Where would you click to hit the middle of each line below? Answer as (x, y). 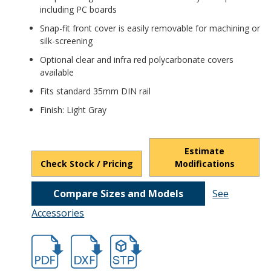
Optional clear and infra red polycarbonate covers (137, 59)
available (57, 72)
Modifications (204, 163)
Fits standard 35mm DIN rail (96, 91)
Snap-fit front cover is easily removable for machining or (150, 28)
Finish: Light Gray (73, 109)
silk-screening (67, 41)
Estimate (205, 151)
